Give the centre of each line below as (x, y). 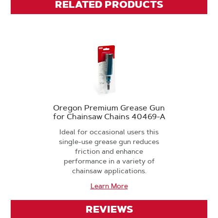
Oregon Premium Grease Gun (109, 108)
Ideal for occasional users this (109, 132)
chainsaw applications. (109, 171)
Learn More (109, 186)
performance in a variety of (109, 161)
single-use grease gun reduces (109, 142)
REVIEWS (109, 209)
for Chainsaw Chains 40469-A (109, 117)
